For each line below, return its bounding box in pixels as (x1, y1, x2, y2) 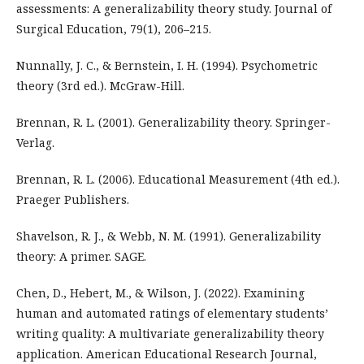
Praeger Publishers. (16, 191, 129, 207)
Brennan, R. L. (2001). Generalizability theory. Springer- (16, 114, 331, 130)
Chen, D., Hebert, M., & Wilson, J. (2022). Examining (16, 284, 305, 301)
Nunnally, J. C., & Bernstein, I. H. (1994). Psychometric (16, 57, 318, 73)
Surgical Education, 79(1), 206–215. (16, 20, 211, 37)
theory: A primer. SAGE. (16, 248, 146, 264)
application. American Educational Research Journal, (16, 345, 317, 362)
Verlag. (16, 134, 54, 150)
